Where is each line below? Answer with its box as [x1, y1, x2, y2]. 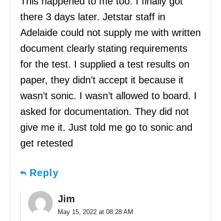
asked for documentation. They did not [20, 106, 189, 117]
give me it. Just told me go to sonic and [20, 122, 192, 133]
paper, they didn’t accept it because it [20, 74, 184, 86]
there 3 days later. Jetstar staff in [20, 11, 165, 23]
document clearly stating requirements [20, 43, 187, 54]
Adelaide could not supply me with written [20, 27, 201, 38]
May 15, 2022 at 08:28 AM [58, 208, 133, 216]
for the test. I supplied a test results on [20, 59, 189, 70]
